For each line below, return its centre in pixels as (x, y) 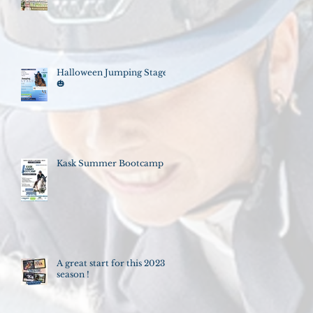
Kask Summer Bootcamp (110, 163)
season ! (73, 274)
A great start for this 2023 (92, 263)
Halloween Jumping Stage (112, 72)
